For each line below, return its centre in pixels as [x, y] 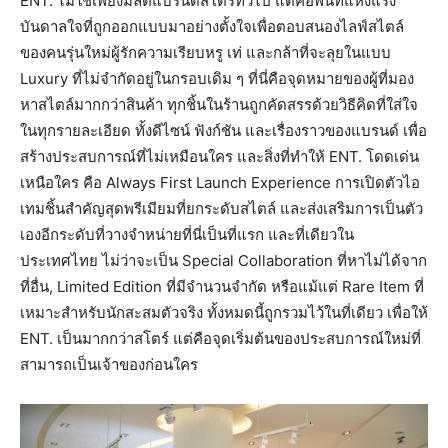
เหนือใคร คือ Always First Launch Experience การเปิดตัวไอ [220, 182]
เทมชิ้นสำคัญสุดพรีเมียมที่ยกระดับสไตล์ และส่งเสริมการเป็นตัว [221, 208]
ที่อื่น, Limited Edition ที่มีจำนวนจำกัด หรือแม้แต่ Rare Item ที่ [222, 286]
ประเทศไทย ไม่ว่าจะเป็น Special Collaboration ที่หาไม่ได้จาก [223, 260]
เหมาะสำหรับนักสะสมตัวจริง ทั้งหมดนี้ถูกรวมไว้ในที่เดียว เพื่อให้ [224, 312]
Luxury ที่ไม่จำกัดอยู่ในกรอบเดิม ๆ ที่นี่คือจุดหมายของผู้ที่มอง [217, 78]
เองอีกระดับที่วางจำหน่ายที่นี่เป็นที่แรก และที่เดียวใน [187, 234]
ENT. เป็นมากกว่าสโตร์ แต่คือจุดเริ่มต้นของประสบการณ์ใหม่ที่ [220, 338]
